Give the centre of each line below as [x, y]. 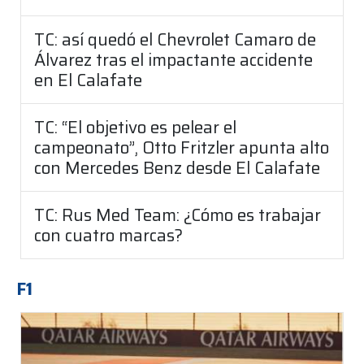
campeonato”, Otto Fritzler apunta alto [182, 148]
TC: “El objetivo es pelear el [135, 128]
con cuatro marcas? [108, 236]
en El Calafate [88, 80]
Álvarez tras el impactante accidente [173, 60]
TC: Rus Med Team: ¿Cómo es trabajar [178, 215]
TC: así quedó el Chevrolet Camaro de [175, 40]
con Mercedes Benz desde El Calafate [177, 168]
